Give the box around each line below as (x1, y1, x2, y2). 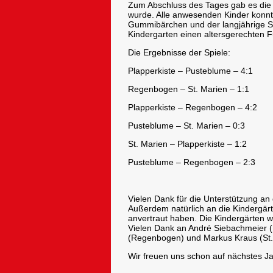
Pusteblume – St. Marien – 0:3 (128, 121, 245, 131)
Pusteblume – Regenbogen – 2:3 (128, 157, 255, 168)
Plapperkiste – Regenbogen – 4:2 (128, 102, 257, 113)
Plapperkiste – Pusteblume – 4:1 (128, 66, 253, 76)
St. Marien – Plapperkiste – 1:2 (128, 139, 247, 149)
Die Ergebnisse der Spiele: (128, 48, 230, 58)
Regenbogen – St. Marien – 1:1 (128, 84, 249, 94)
